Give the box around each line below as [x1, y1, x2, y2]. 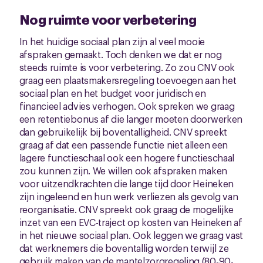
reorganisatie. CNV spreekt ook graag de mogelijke [19, 203, 234, 215]
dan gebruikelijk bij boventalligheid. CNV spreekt [19, 125, 228, 138]
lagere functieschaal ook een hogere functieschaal [19, 151, 235, 164]
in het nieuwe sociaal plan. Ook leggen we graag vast [19, 228, 244, 241]
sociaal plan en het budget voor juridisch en [19, 86, 206, 99]
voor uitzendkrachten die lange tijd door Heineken [19, 177, 234, 190]
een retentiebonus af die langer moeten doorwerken [19, 112, 243, 125]
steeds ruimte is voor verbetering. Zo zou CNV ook [19, 60, 235, 73]
